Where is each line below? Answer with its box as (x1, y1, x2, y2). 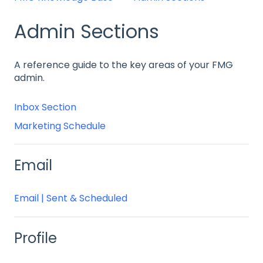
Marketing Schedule (14, 119, 106, 133)
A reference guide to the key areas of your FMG (14, 58, 233, 72)
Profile (14, 228, 57, 248)
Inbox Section (14, 100, 76, 114)
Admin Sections (14, 18, 159, 45)
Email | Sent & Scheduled (14, 191, 127, 205)
